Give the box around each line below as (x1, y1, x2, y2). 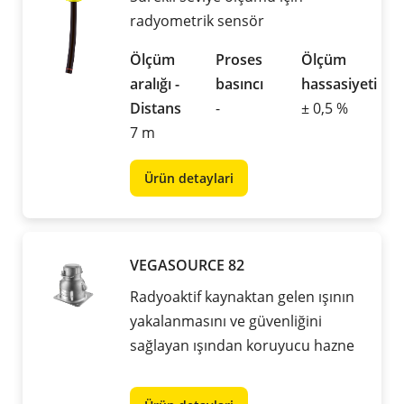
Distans (130, 98, 181, 119)
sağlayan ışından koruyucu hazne (130, 335, 354, 356)
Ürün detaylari (144, 170, 234, 188)
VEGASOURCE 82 (130, 255, 244, 276)
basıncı (216, 74, 263, 95)
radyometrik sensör (130, 11, 264, 32)
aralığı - (130, 74, 179, 95)
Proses (216, 50, 262, 70)
